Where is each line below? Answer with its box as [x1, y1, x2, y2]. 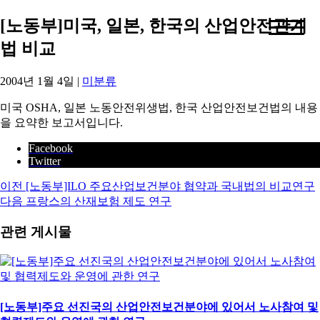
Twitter [29, 154, 61, 167]
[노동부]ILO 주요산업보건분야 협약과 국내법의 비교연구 [26, 179, 315, 192]
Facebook [29, 141, 73, 154]
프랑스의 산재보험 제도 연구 [26, 194, 171, 207]
